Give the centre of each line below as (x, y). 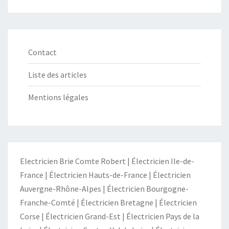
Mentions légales (58, 97)
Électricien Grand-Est (83, 216)
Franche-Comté (48, 202)
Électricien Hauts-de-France (98, 175)
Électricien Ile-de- (163, 161)
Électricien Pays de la (163, 216)
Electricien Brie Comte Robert (73, 161)
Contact (42, 52)
